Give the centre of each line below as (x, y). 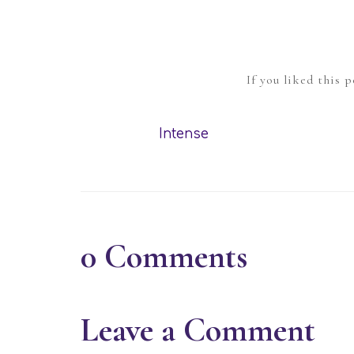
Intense (183, 134)
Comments (176, 256)
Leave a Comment (198, 330)
